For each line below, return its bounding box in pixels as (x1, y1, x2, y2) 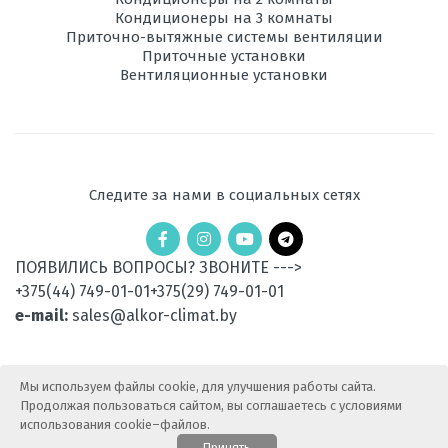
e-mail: (15, 306, 68, 326)
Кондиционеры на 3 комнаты (115, 9, 333, 28)
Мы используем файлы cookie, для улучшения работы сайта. (20, 379, 376, 394)
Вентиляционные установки (120, 66, 328, 85)
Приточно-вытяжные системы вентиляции (65, 28, 383, 47)
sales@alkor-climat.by (72, 306, 237, 326)
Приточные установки (142, 47, 306, 66)
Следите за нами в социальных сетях (88, 186, 360, 205)
